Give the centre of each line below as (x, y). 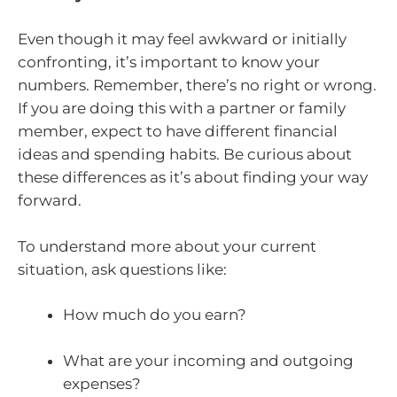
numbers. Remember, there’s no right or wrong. (197, 86)
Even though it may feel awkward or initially (182, 39)
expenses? (102, 383)
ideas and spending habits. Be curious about (185, 155)
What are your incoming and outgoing (208, 360)
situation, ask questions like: (122, 269)
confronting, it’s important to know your (169, 62)
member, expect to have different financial (178, 132)
